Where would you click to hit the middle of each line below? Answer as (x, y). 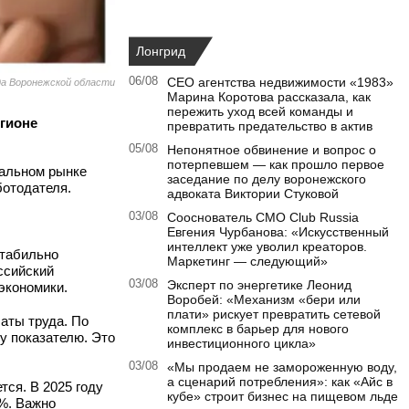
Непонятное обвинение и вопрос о (272, 150)
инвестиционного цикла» (241, 344)
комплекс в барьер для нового (258, 329)
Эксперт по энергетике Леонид (259, 285)
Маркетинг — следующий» (247, 262)
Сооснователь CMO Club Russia (263, 218)
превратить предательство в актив (270, 126)
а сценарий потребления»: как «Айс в (280, 382)
